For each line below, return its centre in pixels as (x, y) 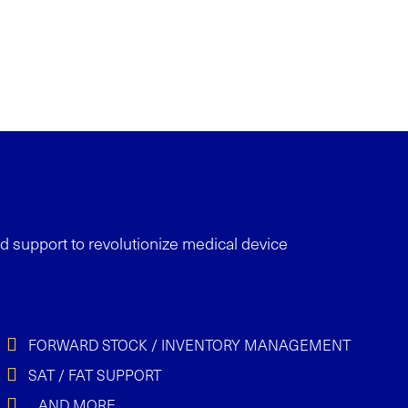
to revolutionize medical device (179, 243)
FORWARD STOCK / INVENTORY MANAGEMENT (190, 344)
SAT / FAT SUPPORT (95, 374)
